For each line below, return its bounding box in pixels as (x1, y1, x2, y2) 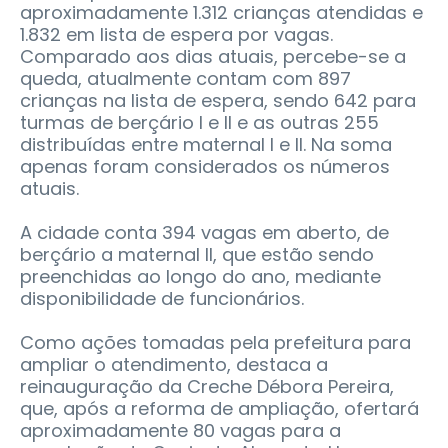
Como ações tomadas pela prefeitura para (20, 329, 411, 355)
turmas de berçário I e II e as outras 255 (20, 109, 379, 135)
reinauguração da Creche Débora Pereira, (20, 373, 394, 399)
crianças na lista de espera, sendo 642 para (20, 87, 416, 113)
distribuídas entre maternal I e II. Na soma (20, 131, 392, 157)
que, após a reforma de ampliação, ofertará (20, 395, 419, 421)
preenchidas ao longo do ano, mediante (20, 263, 381, 289)
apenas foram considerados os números (20, 153, 390, 179)
